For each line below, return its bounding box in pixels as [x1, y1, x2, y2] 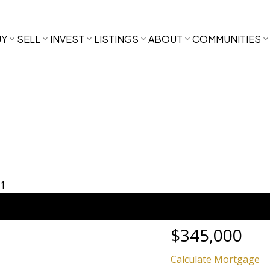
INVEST [49, 32, 84, 45]
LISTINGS [93, 32, 139, 45]
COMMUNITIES [192, 32, 261, 45]
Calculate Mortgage [170, 253, 260, 266]
